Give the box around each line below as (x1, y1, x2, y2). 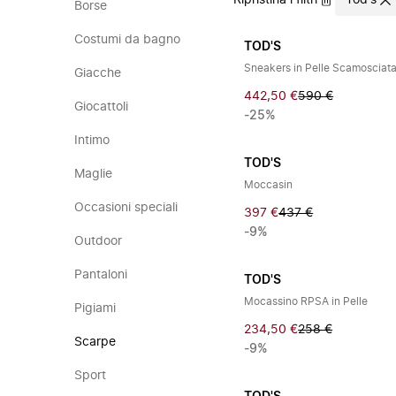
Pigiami (74, 302, 116, 315)
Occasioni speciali (74, 202, 178, 214)
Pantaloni (74, 269, 127, 281)
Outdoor (74, 235, 122, 247)
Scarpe (74, 336, 116, 348)
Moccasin (244, 179, 293, 190)
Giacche (74, 67, 121, 80)
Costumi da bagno (74, 34, 180, 46)
